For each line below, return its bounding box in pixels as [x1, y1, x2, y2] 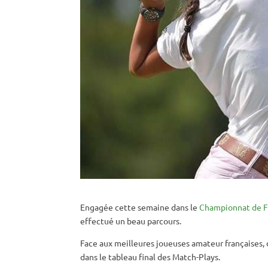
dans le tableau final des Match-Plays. [80, 251, 221, 263]
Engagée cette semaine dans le [80, 202, 200, 213]
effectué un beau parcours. [80, 215, 182, 227]
